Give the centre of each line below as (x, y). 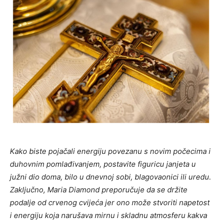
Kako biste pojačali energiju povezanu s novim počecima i (110, 151)
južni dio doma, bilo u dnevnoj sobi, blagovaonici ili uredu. (110, 177)
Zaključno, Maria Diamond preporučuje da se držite (99, 190)
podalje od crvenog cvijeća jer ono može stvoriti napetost (110, 203)
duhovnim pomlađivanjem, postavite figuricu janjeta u (103, 164)
